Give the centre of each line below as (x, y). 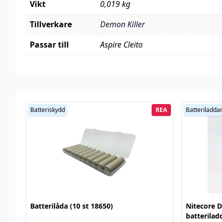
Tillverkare (51, 24)
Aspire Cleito (121, 45)
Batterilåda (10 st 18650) (72, 206)
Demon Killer (122, 24)
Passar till (49, 45)
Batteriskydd (48, 110)
